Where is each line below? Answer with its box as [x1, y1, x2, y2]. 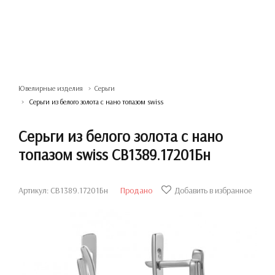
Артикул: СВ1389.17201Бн [18, 185, 108, 196]
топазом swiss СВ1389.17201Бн [18, 145, 211, 164]
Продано [120, 185, 152, 196]
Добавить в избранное [174, 185, 252, 196]
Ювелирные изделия [18, 83, 83, 93]
